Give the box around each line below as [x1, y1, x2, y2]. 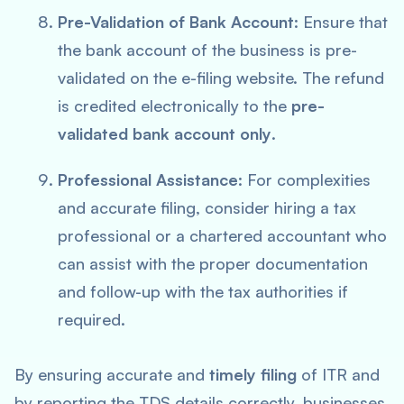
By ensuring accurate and [14, 364, 209, 384]
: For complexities [238, 170, 371, 189]
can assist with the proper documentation [58, 253, 368, 273]
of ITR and [297, 364, 380, 384]
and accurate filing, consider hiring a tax [58, 197, 356, 217]
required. [58, 309, 125, 329]
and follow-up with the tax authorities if [58, 281, 348, 301]
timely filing [209, 364, 297, 384]
